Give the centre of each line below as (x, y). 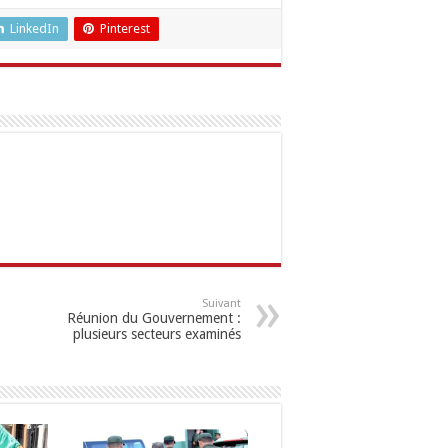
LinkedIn (34, 28)
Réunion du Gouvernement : (154, 318)
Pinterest (125, 28)
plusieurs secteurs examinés (157, 334)
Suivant (221, 303)
